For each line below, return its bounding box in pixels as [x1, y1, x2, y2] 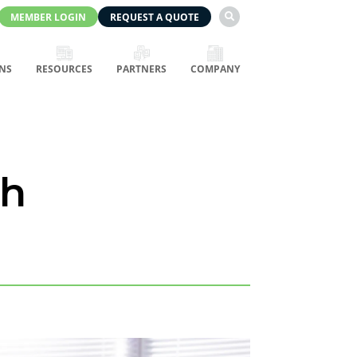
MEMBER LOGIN [10, 10, 86, 24]
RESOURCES [36, 61, 92, 76]
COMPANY [190, 61, 240, 76]
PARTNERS [116, 61, 167, 76]
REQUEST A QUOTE [110, 10, 199, 24]
